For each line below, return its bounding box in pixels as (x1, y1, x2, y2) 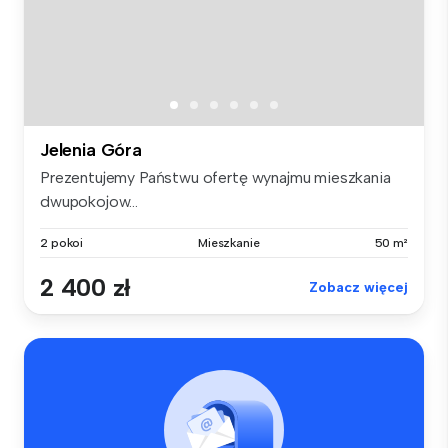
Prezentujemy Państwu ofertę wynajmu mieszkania (40, 168, 391, 188)
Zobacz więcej (309, 279, 408, 297)
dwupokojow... (40, 192, 138, 212)
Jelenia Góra (40, 139, 142, 162)
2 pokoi (40, 236, 84, 251)
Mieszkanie (197, 236, 260, 251)
